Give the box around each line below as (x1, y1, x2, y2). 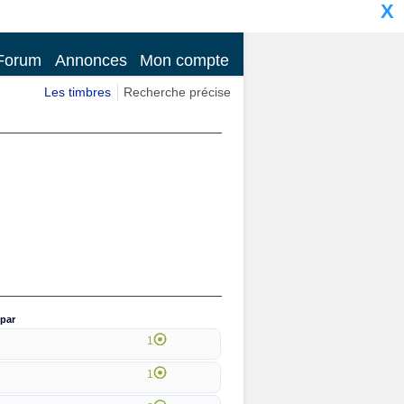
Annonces (54, 50, 127, 69)
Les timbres (44, 85, 111, 99)
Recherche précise (124, 85, 231, 99)
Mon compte (140, 50, 230, 69)
